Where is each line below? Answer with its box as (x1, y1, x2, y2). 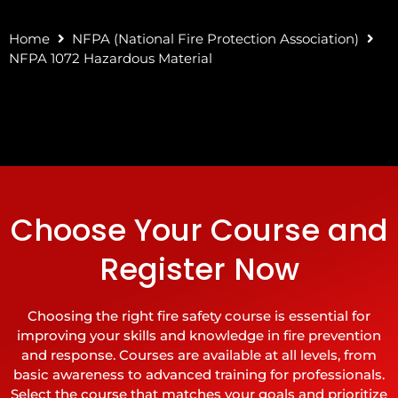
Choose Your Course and (10, 209, 388, 251)
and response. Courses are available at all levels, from (21, 346, 377, 363)
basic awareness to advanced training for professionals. (13, 366, 385, 383)
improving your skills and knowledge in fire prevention (17, 327, 381, 344)
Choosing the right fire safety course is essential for (28, 307, 370, 324)
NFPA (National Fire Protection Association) (72, 30, 359, 47)
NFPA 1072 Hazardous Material (9, 50, 212, 67)
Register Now (99, 248, 299, 291)
